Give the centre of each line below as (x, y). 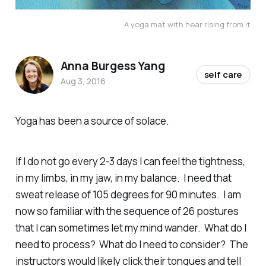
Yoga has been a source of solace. (92, 121)
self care (223, 75)
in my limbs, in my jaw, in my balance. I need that (123, 178)
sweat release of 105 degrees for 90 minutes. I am (128, 195)
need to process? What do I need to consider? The (132, 245)
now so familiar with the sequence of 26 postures (127, 211)
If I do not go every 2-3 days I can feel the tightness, (130, 161)
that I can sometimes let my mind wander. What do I (131, 228)
